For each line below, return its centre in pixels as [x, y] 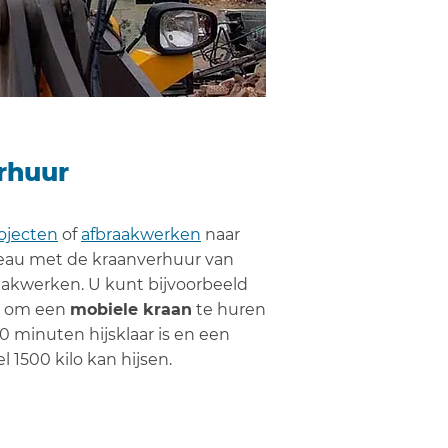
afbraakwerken [141, 234]
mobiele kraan [131, 309]
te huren [229, 309]
